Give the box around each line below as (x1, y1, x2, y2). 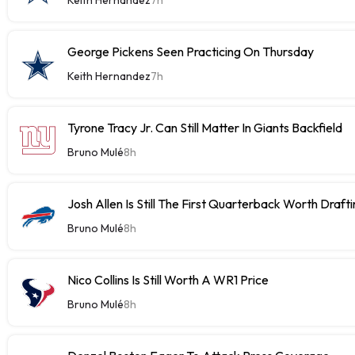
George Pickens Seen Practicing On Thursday (67, 43, 314, 59)
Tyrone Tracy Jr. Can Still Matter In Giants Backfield (67, 119, 342, 136)
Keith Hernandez (67, 68, 151, 83)
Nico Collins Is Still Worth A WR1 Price (67, 271, 269, 288)
